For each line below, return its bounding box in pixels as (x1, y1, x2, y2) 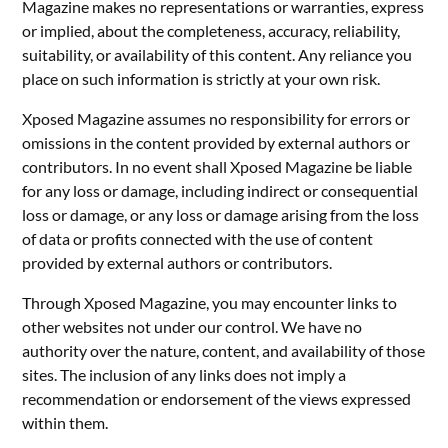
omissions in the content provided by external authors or (22, 132, 411, 152)
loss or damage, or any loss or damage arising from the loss (22, 204, 420, 224)
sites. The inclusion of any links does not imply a (22, 364, 347, 384)
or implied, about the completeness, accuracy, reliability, (22, 20, 401, 40)
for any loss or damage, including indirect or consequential (22, 180, 419, 200)
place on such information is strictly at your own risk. (22, 68, 381, 88)
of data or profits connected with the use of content (22, 228, 374, 248)
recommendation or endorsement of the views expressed (22, 388, 412, 408)
